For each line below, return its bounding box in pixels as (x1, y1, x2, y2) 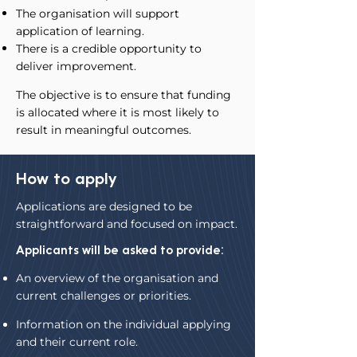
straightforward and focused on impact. (16, 217, 237, 231)
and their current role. (16, 335, 138, 349)
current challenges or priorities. (16, 288, 191, 303)
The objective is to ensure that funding (16, 88, 231, 102)
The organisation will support (16, 6, 179, 21)
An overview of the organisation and (16, 271, 218, 285)
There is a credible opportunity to (16, 41, 202, 56)
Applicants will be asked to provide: (16, 246, 224, 257)
